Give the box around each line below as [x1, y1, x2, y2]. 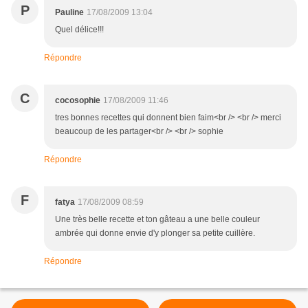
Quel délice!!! [55, 25, 104, 35]
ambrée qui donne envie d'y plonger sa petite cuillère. [55, 228, 255, 239]
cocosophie [55, 96, 100, 106]
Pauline [55, 8, 84, 18]
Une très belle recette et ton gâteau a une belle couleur [55, 214, 260, 225]
